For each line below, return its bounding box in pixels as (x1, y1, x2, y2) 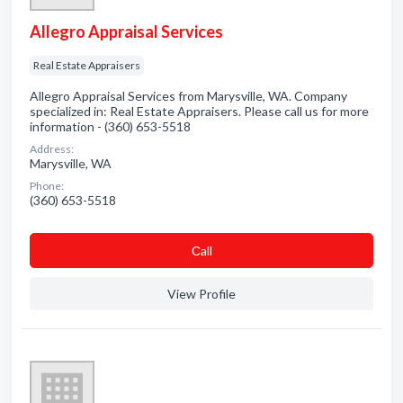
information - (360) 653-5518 (30, 119, 191, 134)
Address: (30, 142, 74, 156)
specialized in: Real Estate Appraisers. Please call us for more (30, 103, 369, 119)
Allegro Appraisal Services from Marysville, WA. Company (30, 88, 347, 103)
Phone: (30, 179, 64, 193)
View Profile (167, 286, 236, 301)
